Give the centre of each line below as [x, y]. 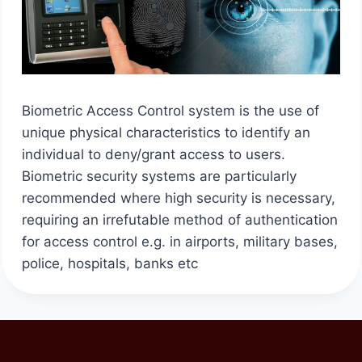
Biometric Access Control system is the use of [170, 111]
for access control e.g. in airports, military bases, [179, 242]
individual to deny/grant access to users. [153, 155]
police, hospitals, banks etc [109, 264]
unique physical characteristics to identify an [166, 133]
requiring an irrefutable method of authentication [179, 220]
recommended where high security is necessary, [178, 198]
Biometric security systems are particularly [159, 177]
